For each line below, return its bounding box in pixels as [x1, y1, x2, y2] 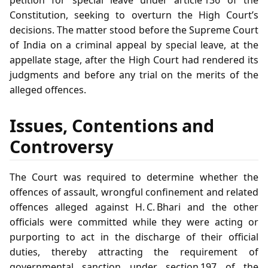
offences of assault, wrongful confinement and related [10, 185, 258, 199]
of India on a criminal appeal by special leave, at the [10, 38, 258, 51]
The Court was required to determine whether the [10, 170, 258, 184]
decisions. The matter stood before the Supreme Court [10, 23, 258, 36]
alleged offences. [10, 83, 86, 96]
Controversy [10, 134, 113, 158]
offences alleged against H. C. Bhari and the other [10, 200, 258, 214]
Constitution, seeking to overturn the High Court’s [10, 8, 258, 22]
